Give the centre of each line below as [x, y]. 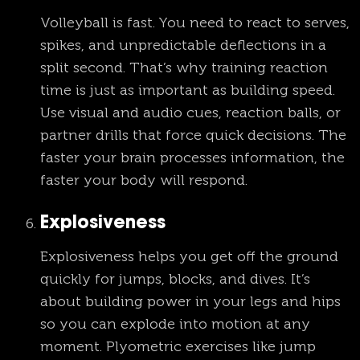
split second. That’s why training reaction [184, 68]
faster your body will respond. [144, 180]
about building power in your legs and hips [190, 302]
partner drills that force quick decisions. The [193, 135]
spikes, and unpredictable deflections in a [183, 45]
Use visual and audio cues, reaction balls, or [190, 113]
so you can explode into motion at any [175, 324]
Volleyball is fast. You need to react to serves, [195, 23]
